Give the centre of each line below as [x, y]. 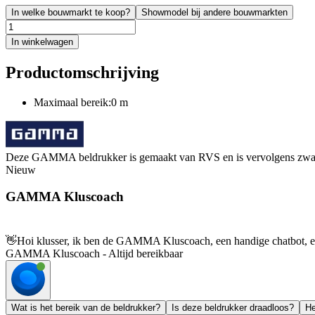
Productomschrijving [82, 72]
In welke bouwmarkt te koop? [71, 12]
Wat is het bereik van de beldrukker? [86, 308]
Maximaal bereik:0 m [81, 102]
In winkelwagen [42, 41]
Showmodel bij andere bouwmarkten [214, 12]
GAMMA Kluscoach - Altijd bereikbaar [94, 254]
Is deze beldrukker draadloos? [233, 308]
